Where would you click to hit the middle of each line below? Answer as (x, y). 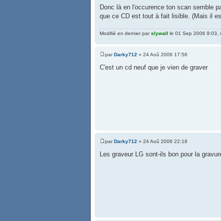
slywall (160, 33)
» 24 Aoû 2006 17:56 (162, 55)
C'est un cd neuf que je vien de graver (154, 68)
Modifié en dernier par (125, 33)
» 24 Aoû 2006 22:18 (162, 141)
